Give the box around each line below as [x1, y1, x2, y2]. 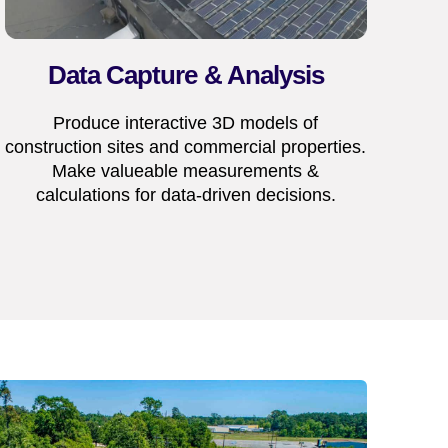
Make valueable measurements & [52, 160, 320, 181]
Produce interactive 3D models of [53, 112, 319, 133]
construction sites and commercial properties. [5, 136, 367, 157]
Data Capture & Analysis [47, 60, 325, 91]
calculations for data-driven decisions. [35, 184, 336, 205]
